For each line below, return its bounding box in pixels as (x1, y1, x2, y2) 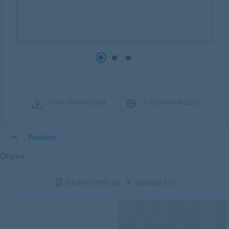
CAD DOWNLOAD (50, 97, 106, 107)
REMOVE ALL (134, 177, 175, 188)
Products (28, 131, 56, 142)
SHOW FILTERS (64, 177, 112, 188)
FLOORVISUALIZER (143, 97, 201, 107)
